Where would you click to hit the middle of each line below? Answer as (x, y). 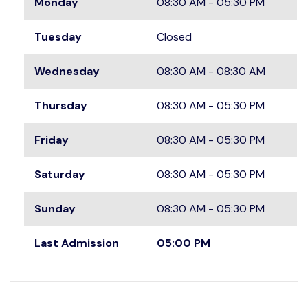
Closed (174, 37)
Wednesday (67, 71)
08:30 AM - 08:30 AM (211, 71)
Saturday (60, 174)
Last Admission (77, 243)
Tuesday (58, 37)
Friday (52, 140)
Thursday (61, 106)
